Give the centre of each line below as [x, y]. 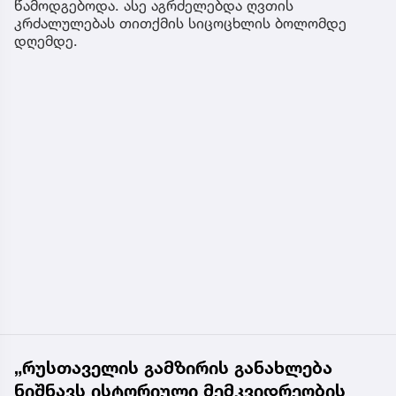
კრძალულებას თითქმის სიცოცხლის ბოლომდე [180, 23]
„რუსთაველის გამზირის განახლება [173, 367]
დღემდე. [48, 40]
